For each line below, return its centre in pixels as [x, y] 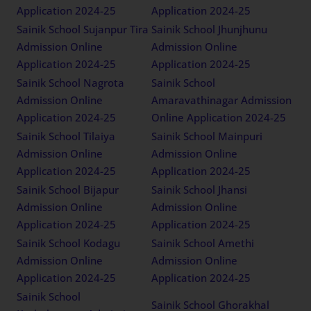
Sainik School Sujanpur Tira [83, 30]
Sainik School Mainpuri [207, 136]
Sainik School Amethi [203, 243]
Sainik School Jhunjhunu [210, 30]
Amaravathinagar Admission [222, 100]
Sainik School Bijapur [68, 190]
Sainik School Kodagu [69, 243]
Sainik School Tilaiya [66, 136]
